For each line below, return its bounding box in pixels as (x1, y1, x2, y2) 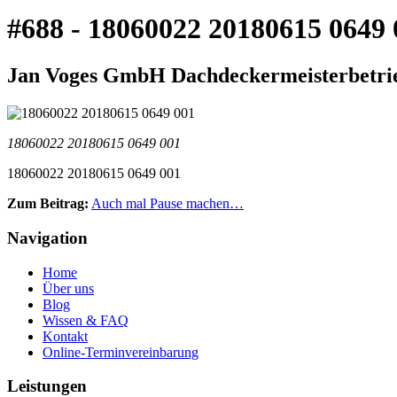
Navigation (7, 228, 88, 247)
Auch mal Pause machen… (91, 196, 244, 212)
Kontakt (43, 328, 88, 344)
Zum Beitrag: (7, 196, 89, 212)
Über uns (43, 280, 94, 296)
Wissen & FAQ (43, 312, 128, 328)
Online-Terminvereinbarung (43, 344, 198, 360)
